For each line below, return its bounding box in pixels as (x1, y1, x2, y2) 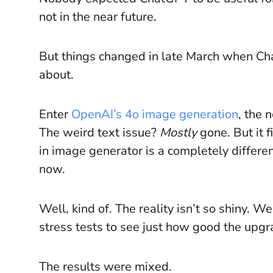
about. (39, 66, 74, 83)
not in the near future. (39, 9, 160, 25)
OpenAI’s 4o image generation (71, 106, 238, 122)
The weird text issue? (39, 124, 160, 141)
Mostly (160, 124, 197, 141)
